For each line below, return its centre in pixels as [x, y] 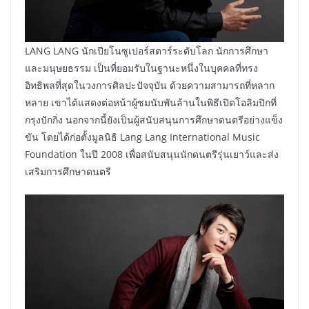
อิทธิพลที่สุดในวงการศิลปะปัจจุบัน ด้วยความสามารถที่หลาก [150, 86]
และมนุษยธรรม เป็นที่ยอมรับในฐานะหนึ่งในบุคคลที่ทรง [141, 68]
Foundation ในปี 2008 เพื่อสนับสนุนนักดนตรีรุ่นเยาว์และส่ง [152, 154]
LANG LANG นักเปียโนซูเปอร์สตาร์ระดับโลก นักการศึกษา [147, 51]
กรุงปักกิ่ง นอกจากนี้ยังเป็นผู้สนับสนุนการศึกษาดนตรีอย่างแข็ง [154, 120]
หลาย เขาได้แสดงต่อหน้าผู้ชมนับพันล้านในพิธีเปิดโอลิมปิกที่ [151, 103]
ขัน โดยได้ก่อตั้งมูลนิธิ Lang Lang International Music [142, 137]
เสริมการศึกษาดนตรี [68, 172]
